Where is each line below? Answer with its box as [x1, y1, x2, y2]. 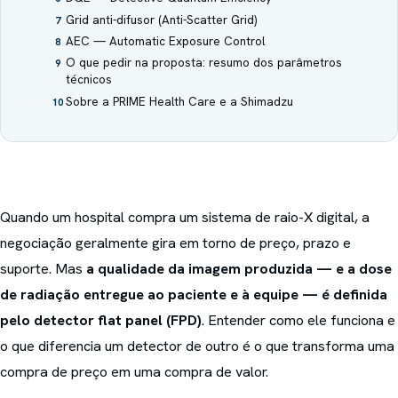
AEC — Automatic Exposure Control [65, 34, 265, 50]
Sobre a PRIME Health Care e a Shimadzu [65, 93, 293, 109]
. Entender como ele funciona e [202, 310, 395, 330]
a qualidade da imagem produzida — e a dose [86, 259, 392, 278]
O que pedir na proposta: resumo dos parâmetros [65, 55, 342, 71]
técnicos [65, 72, 112, 88]
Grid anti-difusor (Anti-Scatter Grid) [65, 12, 257, 28]
